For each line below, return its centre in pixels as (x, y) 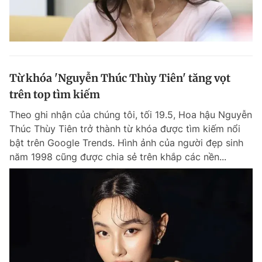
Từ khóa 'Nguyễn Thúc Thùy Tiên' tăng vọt (120, 78)
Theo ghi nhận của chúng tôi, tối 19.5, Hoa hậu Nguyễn (131, 114)
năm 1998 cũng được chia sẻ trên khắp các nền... (118, 156)
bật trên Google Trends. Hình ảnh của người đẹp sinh (126, 142)
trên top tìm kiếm (55, 94)
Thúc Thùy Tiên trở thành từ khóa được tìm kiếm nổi (125, 128)
